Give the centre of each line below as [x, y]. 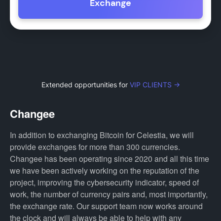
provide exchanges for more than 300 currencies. [95, 147]
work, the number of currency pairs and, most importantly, [109, 194]
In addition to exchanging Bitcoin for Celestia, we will [102, 135]
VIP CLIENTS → [155, 85]
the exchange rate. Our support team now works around [106, 206]
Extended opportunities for [85, 85]
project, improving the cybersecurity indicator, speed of [104, 182]
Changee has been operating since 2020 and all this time [110, 159]
